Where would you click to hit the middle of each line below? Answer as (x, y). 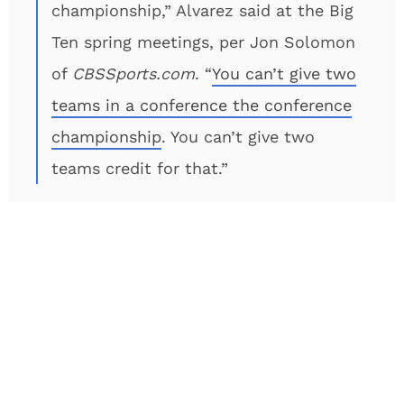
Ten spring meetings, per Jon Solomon (203, 42)
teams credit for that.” (140, 168)
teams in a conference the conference (202, 105)
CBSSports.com (133, 73)
